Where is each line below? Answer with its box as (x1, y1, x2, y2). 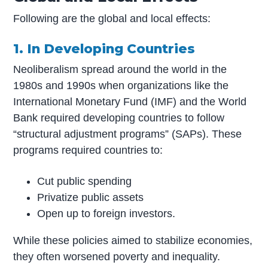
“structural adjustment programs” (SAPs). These (13, 127, 242, 140)
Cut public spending (37, 175, 132, 187)
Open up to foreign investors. (37, 207, 176, 220)
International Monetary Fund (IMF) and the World (13, 95, 247, 108)
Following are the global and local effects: (13, 12, 211, 25)
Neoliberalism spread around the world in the (13, 63, 227, 75)
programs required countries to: (13, 144, 163, 156)
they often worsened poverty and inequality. (13, 250, 221, 263)
